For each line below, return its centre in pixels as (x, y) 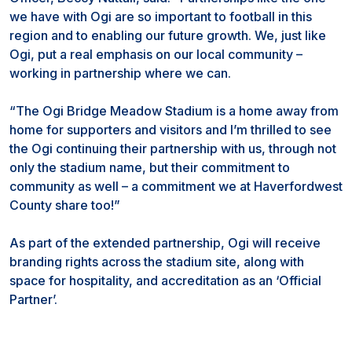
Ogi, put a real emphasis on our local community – (156, 54)
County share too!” (65, 205)
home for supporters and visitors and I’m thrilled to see (170, 130)
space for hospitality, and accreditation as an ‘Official (165, 280)
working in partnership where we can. (120, 73)
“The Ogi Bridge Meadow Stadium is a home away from (174, 111)
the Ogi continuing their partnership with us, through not (173, 148)
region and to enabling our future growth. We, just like (168, 35)
